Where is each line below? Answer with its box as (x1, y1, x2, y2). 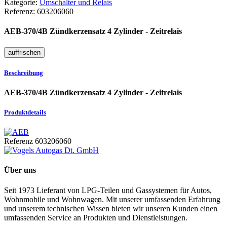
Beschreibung (4, 68, 43, 77)
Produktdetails (4, 108, 46, 117)
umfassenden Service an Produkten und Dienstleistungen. (4, 213, 187, 222)
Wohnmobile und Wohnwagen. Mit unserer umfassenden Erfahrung (4, 195, 220, 204)
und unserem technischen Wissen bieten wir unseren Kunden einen (4, 204, 217, 213)
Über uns (4, 166, 36, 175)
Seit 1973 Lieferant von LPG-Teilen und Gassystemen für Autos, (4, 185, 212, 195)
